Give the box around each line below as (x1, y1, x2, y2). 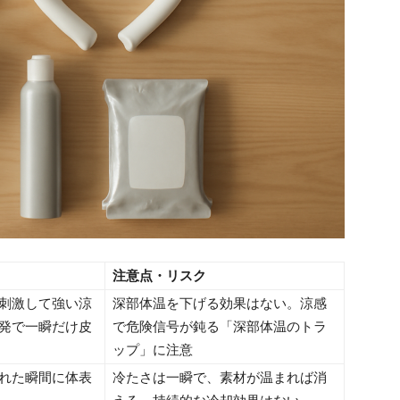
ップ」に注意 (112, 340, 193, 358)
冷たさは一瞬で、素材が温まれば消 (112, 368, 327, 386)
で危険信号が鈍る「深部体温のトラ (112, 317, 327, 335)
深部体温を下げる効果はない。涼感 (112, 294, 327, 312)
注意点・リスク (112, 266, 206, 284)
